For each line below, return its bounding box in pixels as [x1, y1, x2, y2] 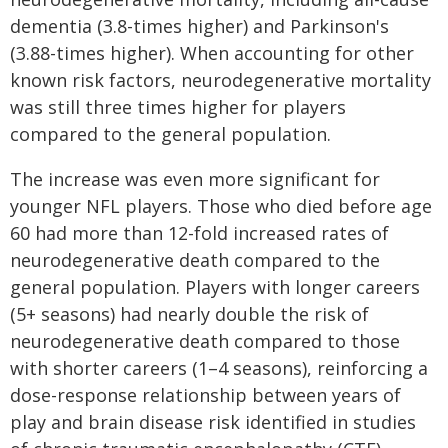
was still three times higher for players [10, 95, 346, 119]
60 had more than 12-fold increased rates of [10, 221, 389, 245]
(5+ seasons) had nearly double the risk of [10, 302, 369, 326]
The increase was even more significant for [10, 167, 380, 191]
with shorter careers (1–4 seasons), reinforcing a [10, 356, 428, 380]
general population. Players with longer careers [10, 275, 420, 299]
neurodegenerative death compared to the [10, 248, 380, 272]
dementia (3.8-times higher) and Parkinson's [10, 14, 389, 38]
